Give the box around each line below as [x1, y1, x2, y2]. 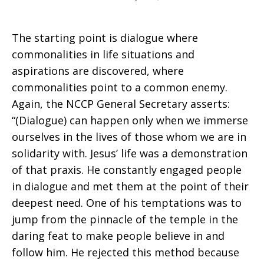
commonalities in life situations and [12, 47, 194, 61]
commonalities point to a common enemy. [12, 80, 227, 94]
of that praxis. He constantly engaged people [12, 163, 242, 177]
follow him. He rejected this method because [12, 245, 239, 259]
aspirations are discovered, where [12, 64, 184, 78]
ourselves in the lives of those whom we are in [12, 130, 246, 144]
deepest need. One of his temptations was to [12, 196, 242, 210]
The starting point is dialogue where [12, 31, 198, 45]
